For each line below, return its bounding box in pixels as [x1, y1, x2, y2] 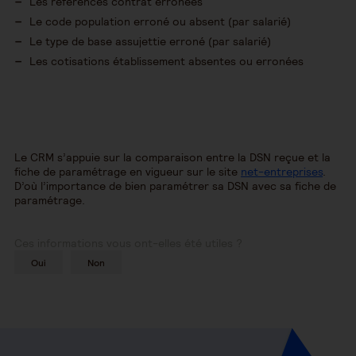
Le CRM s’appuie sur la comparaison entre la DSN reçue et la [14, 150, 331, 164]
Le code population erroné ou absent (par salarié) [29, 14, 294, 29]
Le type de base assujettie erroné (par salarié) [29, 34, 271, 48]
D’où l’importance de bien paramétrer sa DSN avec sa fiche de [14, 179, 336, 193]
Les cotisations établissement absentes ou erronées [29, 54, 304, 68]
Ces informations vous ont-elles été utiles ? [14, 236, 242, 250]
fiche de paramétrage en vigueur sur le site [14, 164, 241, 179]
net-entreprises [241, 164, 323, 179]
